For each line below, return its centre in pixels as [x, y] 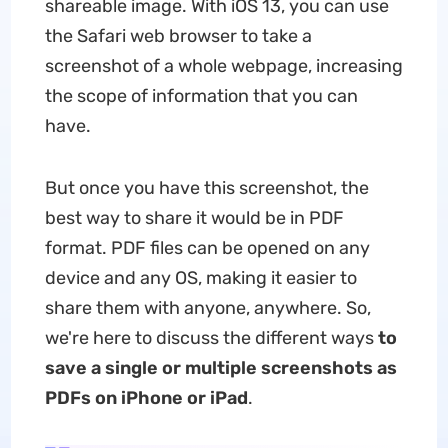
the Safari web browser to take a [178, 36]
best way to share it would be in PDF [194, 218]
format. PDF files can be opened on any [207, 248]
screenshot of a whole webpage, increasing [223, 66]
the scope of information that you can [201, 96]
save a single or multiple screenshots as [220, 368]
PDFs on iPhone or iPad [146, 398]
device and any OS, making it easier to [200, 278]
